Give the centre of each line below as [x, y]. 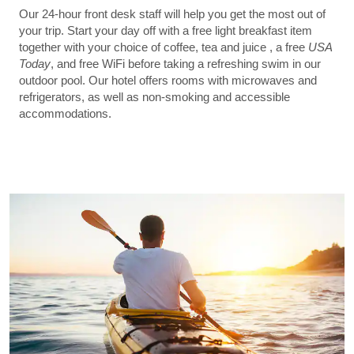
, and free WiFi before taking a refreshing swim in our [186, 63]
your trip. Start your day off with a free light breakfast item [166, 30]
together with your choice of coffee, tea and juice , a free [164, 47]
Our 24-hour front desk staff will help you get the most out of [172, 13]
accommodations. [65, 113]
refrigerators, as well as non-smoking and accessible [154, 96]
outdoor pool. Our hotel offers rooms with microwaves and [168, 80]
